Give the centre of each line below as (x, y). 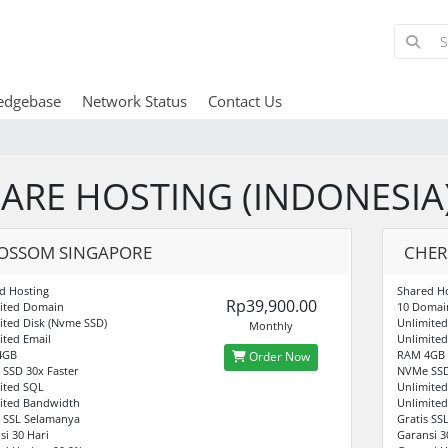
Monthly (271, 325)
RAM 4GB (420, 354)
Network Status (134, 100)
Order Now (278, 357)
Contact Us (244, 100)
